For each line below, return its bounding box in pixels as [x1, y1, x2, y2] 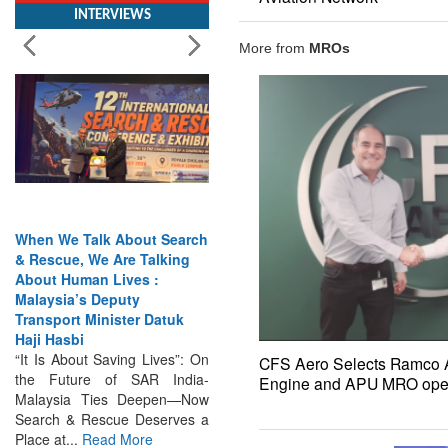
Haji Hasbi [15, 308, 84, 329]
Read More [82, 408, 153, 429]
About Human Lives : [15, 248, 159, 269]
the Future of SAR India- [15, 348, 209, 369]
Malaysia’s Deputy [15, 268, 140, 289]
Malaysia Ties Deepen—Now [15, 368, 209, 389]
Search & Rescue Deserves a [15, 388, 209, 409]
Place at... [15, 408, 82, 429]
